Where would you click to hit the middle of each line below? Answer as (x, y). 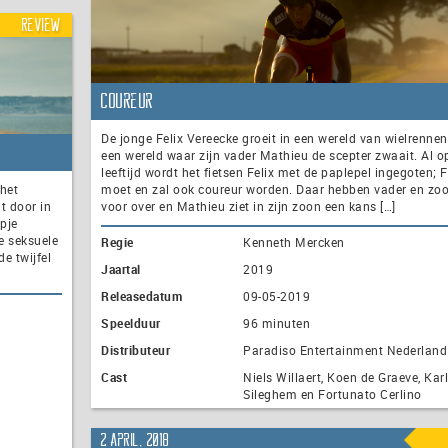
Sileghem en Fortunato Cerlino (332, 394)
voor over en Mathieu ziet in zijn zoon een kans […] (248, 206)
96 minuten (276, 323)
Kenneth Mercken (294, 242)
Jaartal (121, 269)
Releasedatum (141, 296)
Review (41, 24)
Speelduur (131, 323)
